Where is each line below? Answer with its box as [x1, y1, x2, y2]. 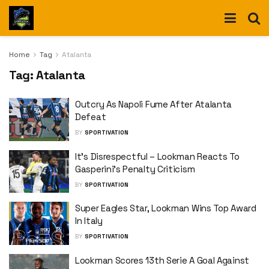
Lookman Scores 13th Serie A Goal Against [75, 254, 249, 266]
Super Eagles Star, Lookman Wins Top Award [75, 202, 256, 214]
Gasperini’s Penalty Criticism [75, 163, 197, 175]
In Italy [75, 215, 103, 226]
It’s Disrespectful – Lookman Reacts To [75, 150, 240, 162]
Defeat [75, 111, 106, 122]
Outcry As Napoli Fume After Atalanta [75, 98, 232, 110]
